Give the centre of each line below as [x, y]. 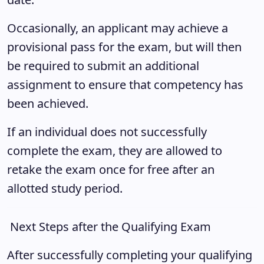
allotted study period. [66, 188]
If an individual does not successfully [107, 132]
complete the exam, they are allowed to [115, 151]
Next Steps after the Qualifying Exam [112, 227]
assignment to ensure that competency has [125, 85]
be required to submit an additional [103, 66]
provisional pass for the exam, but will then [124, 47]
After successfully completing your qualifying [130, 255]
